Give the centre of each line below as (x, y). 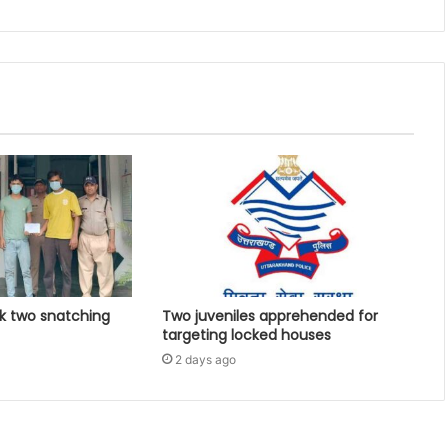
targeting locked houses (246, 335)
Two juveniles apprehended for (269, 316)
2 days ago (205, 360)
